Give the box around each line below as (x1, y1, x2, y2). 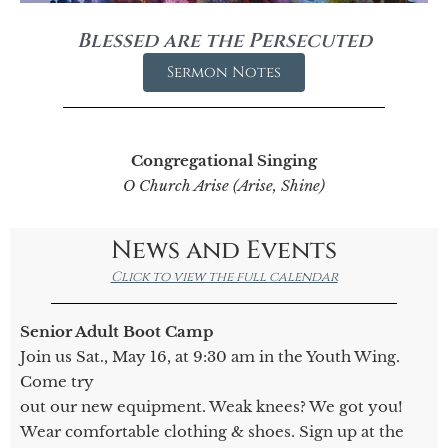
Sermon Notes (167, 61, 281, 83)
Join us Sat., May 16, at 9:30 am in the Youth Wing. (20, 346, 400, 366)
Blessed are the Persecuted (76, 26, 372, 54)
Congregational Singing (131, 150, 317, 170)
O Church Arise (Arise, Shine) (123, 175, 325, 195)
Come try (20, 371, 94, 391)
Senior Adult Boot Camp (20, 321, 213, 341)
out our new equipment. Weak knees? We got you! (20, 396, 403, 416)
